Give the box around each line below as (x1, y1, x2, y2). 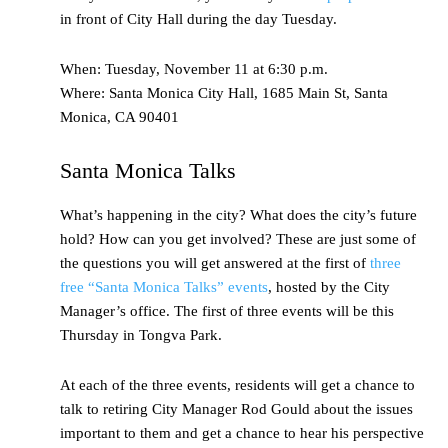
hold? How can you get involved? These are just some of (60, 231, 416, 248)
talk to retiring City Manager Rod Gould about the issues (60, 401, 413, 418)
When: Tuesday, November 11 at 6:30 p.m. (60, 61, 328, 78)
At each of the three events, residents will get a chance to (60, 377, 415, 394)
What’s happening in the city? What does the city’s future (60, 207, 417, 224)
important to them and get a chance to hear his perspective (60, 425, 424, 442)
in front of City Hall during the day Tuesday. (60, 11, 337, 28)
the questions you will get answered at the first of (60, 255, 370, 272)
